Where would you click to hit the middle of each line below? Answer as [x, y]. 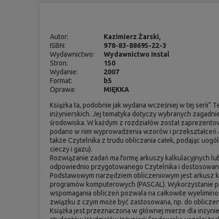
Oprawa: [63, 89]
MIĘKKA [117, 89]
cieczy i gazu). [71, 149]
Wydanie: [64, 72]
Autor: [59, 36]
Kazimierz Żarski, [132, 36]
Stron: [59, 63]
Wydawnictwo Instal [137, 54]
